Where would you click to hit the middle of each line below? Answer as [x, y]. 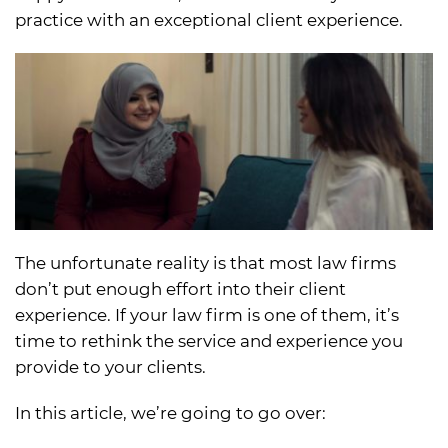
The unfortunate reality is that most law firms [205, 263]
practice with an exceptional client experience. [209, 19]
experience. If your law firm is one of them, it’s [207, 315]
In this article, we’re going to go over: [170, 413]
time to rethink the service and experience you [209, 341]
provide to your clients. [110, 367]
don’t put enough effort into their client [180, 289]
